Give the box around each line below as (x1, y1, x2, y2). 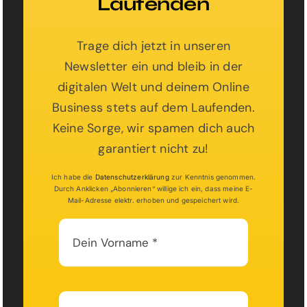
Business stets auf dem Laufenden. (52, 99, 255, 116)
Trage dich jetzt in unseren (76, 38, 231, 54)
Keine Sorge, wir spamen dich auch (52, 120, 255, 136)
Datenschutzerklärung (95, 173, 169, 181)
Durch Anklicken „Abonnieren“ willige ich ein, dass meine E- (53, 184, 254, 193)
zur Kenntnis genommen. (169, 173, 256, 181)
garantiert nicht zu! (98, 140, 209, 157)
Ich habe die (51, 173, 95, 181)
